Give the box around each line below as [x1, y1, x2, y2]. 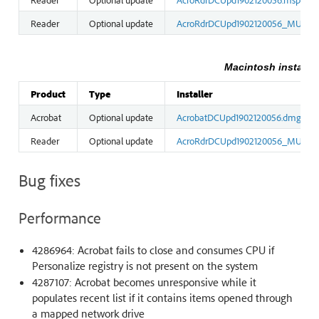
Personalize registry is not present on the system [31, 258, 258, 273]
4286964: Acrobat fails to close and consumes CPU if [31, 243, 274, 258]
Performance [18, 208, 101, 228]
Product [30, 87, 66, 100]
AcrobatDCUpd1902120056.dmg [176, 110, 301, 124]
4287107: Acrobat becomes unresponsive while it [31, 275, 256, 290]
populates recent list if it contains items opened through [31, 291, 293, 305]
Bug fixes [18, 169, 80, 192]
